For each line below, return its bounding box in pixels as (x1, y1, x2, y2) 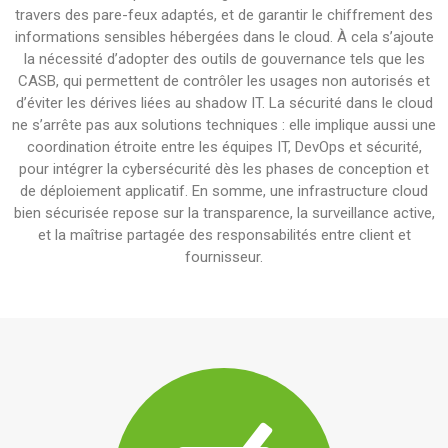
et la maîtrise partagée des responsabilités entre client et (37, 226, 411, 244)
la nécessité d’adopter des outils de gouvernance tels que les (23, 50, 425, 68)
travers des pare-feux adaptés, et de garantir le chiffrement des (15, 6, 433, 24)
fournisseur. (185, 248, 263, 266)
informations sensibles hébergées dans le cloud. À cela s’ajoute (14, 28, 434, 46)
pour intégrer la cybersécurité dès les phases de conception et (19, 160, 429, 178)
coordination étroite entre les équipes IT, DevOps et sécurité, (26, 138, 422, 156)
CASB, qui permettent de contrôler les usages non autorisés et (18, 72, 430, 90)
